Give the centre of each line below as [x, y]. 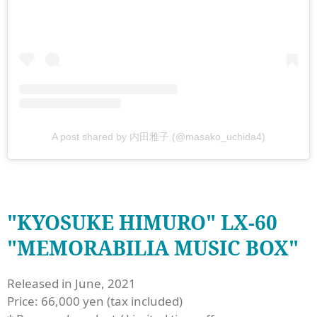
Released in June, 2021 [73, 283]
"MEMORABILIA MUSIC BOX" [153, 247]
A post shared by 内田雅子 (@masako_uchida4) [158, 136]
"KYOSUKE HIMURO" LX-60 [142, 222]
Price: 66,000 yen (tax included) [95, 301]
